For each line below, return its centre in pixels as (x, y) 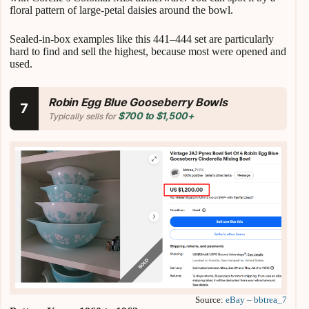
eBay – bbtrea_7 (257, 299)
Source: (211, 299)
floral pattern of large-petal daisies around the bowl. (121, 10)
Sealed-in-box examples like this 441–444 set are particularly (142, 39)
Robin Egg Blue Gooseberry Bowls (138, 102)
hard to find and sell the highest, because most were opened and (148, 51)
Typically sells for (83, 116)
